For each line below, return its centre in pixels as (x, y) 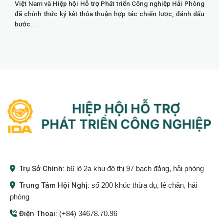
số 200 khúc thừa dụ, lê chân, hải (144, 185)
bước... (25, 24)
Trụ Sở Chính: (43, 169)
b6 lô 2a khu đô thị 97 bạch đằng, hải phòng (135, 169)
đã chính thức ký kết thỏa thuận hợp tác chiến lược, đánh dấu (109, 14)
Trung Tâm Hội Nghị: (55, 186)
